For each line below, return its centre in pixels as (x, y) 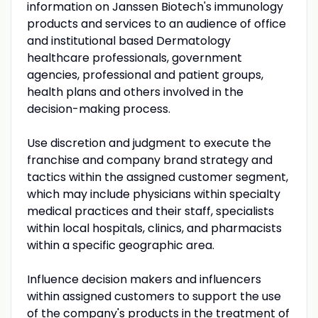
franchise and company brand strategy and (149, 160)
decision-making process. (98, 109)
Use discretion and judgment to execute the (149, 143)
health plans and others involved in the (135, 92)
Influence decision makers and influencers (144, 279)
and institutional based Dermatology (128, 40)
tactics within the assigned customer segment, (157, 177)
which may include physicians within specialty (153, 194)
